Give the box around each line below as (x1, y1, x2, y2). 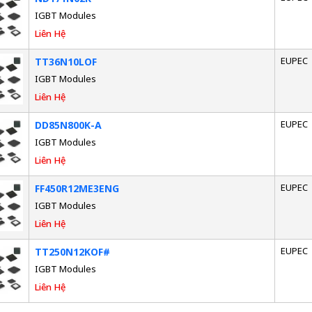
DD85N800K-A (34, 118, 102, 132)
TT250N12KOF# (34, 244, 110, 258)
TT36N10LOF (34, 54, 97, 68)
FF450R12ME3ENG (34, 181, 119, 195)
